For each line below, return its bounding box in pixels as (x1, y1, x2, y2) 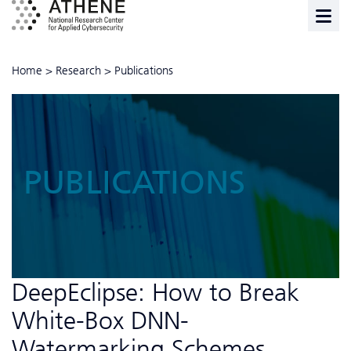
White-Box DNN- (12, 305, 189, 335)
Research (56, 63, 101, 78)
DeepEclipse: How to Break (12, 277, 299, 307)
